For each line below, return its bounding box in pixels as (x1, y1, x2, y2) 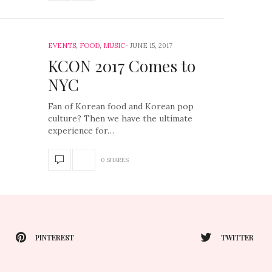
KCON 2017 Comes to (48, 55, 195, 76)
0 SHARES (101, 155, 129, 164)
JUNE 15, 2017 (130, 41, 172, 50)
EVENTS (48, 41, 76, 50)
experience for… (48, 125, 114, 136)
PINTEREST (35, 232, 74, 242)
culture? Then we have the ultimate (48, 113, 192, 124)
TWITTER (221, 232, 254, 242)
